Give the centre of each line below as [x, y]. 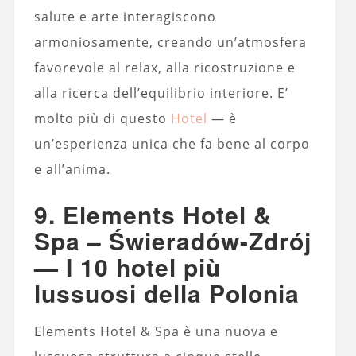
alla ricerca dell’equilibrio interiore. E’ [161, 93]
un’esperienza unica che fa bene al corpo [172, 143]
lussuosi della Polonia [166, 292]
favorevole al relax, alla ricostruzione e [164, 67]
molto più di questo [102, 118]
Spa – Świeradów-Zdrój [172, 240]
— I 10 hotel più [127, 266]
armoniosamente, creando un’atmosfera [170, 42]
